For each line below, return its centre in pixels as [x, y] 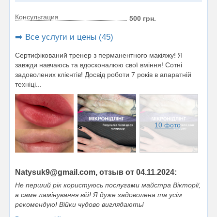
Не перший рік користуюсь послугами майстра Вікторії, [108, 185]
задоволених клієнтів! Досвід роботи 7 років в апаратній [103, 75]
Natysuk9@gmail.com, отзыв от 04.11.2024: [96, 172]
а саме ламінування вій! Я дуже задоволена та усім [99, 194]
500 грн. [143, 18]
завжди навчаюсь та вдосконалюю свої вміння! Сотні [99, 65]
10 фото [168, 125]
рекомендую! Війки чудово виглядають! [79, 204]
